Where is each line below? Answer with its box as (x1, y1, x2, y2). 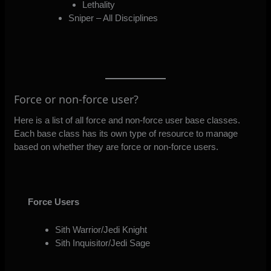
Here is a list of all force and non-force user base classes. (14, 114, 241, 125)
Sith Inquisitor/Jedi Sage (54, 237, 150, 248)
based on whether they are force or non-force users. (14, 141, 219, 152)
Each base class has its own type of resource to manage (14, 128, 238, 139)
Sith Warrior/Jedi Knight (54, 224, 147, 235)
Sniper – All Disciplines (68, 13, 158, 24)
